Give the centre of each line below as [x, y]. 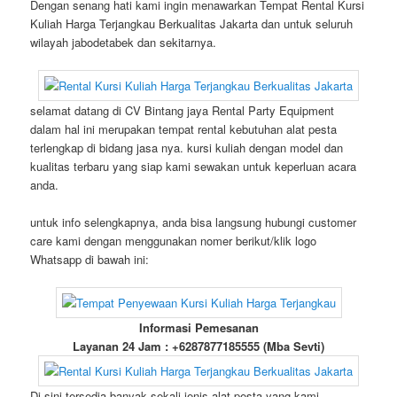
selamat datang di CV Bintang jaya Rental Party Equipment [183, 110]
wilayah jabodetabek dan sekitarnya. [124, 42]
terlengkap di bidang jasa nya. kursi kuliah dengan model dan [187, 147]
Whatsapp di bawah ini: [90, 260]
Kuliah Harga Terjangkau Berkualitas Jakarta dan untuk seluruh [192, 23]
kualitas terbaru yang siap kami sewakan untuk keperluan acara [194, 166]
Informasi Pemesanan [198, 328]
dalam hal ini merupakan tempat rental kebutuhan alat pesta [184, 128]
